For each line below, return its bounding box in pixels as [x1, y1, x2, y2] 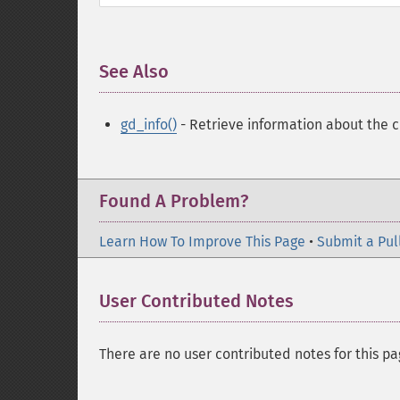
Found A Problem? [99, 190, 248, 212]
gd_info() [121, 116, 177, 133]
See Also [99, 61, 169, 82]
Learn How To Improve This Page [99, 233, 305, 250]
